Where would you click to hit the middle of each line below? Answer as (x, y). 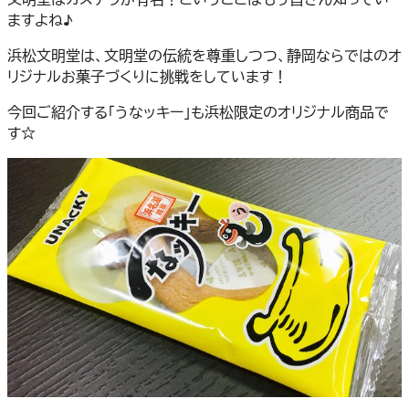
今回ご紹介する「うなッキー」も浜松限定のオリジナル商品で (198, 112)
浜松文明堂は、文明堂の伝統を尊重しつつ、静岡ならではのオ (204, 56)
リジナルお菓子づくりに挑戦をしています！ (147, 77)
